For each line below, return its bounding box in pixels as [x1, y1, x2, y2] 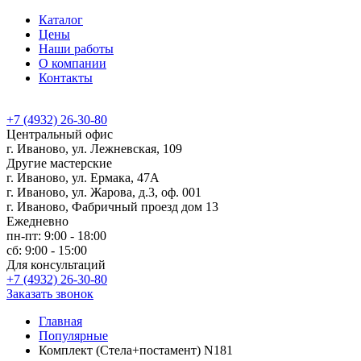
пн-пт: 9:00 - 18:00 [6, 229, 106, 243]
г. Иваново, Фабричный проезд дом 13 [6, 200, 218, 214]
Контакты [39, 71, 93, 85]
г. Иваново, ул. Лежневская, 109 [6, 142, 182, 156]
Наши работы [39, 42, 114, 56]
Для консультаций [6, 258, 106, 272]
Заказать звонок [6, 287, 93, 301]
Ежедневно [6, 214, 68, 228]
